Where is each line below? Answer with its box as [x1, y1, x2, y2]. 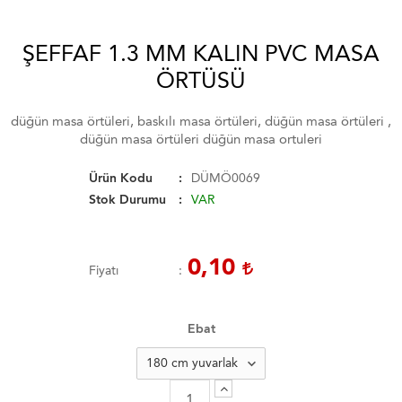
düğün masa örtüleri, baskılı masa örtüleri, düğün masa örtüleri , [11, 112, 391, 129]
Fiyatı [89, 262, 118, 278]
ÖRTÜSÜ [156, 66, 246, 93]
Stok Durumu [89, 191, 166, 207]
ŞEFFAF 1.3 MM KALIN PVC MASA [22, 39, 380, 66]
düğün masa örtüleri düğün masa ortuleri [80, 130, 322, 147]
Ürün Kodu [89, 170, 153, 186]
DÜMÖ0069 [191, 170, 260, 186]
